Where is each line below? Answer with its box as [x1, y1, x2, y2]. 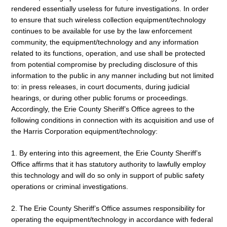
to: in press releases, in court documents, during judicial [11, 82, 190, 91]
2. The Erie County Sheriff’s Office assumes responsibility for [11, 204, 205, 212]
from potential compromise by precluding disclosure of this [11, 60, 198, 68]
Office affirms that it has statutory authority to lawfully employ [11, 160, 206, 168]
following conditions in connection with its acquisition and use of [11, 116, 214, 124]
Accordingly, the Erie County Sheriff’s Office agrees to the [11, 104, 195, 113]
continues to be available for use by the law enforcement [11, 26, 192, 35]
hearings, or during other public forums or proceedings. [11, 93, 188, 102]
